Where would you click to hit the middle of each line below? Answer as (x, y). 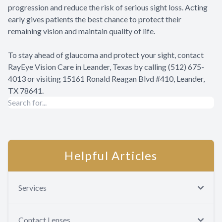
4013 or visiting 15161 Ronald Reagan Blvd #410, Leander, (106, 79)
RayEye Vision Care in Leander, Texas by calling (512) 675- (106, 67)
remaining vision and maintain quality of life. (82, 31)
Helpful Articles (111, 156)
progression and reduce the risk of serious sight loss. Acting (108, 7)
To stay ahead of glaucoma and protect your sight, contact (106, 55)
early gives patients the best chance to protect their (95, 19)
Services (32, 188)
